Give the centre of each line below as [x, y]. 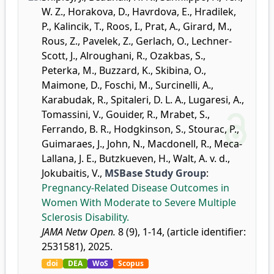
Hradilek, [215, 12]
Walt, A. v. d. [200, 158]
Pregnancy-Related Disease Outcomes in [135, 188]
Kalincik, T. [78, 26]
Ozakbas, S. [176, 56]
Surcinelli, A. [183, 85]
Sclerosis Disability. [85, 217]
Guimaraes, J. [72, 144]
